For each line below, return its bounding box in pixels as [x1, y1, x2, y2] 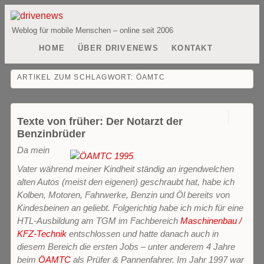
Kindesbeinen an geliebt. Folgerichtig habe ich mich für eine [17, 203, 243, 213]
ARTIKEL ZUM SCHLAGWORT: [17, 73, 136, 81]
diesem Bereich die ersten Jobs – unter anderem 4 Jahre [17, 242, 235, 252]
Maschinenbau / [180, 216, 242, 226]
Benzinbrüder [17, 127, 85, 140]
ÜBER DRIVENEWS [78, 44, 159, 52]
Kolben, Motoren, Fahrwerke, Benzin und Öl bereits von [17, 190, 230, 200]
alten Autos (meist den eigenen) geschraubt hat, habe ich [17, 177, 235, 187]
